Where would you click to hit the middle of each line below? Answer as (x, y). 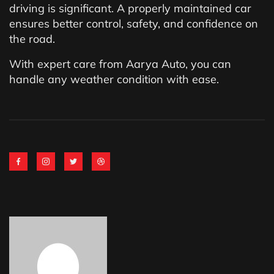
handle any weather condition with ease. (114, 79)
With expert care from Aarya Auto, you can (120, 64)
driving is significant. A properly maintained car (130, 8)
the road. (32, 39)
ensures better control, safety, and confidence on (134, 24)
